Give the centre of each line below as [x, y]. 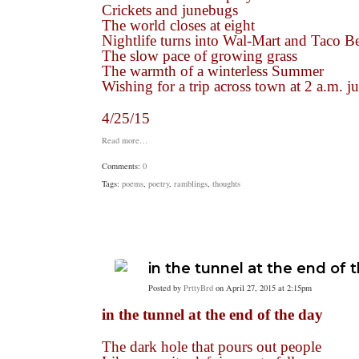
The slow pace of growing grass [200, 56]
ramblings [191, 184]
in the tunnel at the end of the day [212, 315]
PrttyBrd [198, 288]
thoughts [226, 184]
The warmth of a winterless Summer [213, 71]
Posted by [166, 288]
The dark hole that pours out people [212, 347]
